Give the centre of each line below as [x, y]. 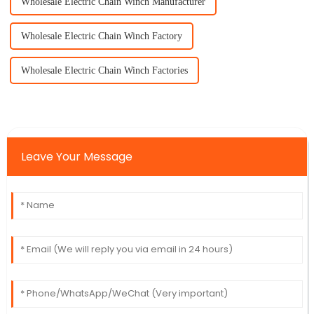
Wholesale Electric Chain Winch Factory [101, 36]
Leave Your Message [76, 157]
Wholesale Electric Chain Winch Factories [104, 71]
